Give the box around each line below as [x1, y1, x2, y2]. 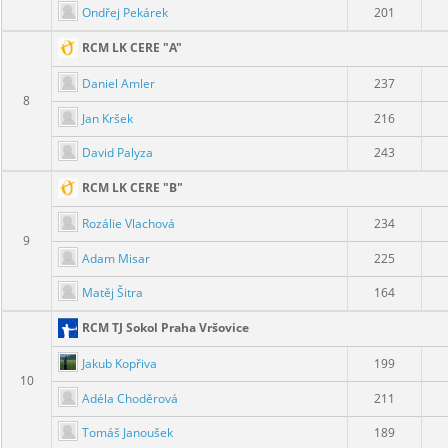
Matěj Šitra [82, 283, 143, 301]
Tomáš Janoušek [82, 423, 173, 441]
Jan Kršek [82, 109, 133, 127]
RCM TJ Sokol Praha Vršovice [82, 319, 249, 337]
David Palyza [82, 143, 153, 161]
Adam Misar [82, 249, 150, 267]
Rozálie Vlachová [82, 214, 175, 232]
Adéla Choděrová [82, 389, 178, 407]
